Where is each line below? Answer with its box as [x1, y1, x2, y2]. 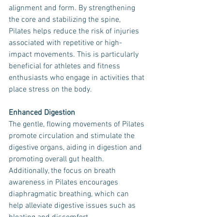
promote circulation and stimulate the [9, 131, 137, 141]
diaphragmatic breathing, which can [9, 189, 131, 199]
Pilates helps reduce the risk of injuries [9, 27, 141, 36]
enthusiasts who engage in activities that [9, 73, 146, 83]
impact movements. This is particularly [9, 50, 140, 60]
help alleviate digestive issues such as [9, 201, 138, 211]
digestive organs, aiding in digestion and [9, 143, 144, 153]
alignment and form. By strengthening [9, 3, 137, 13]
